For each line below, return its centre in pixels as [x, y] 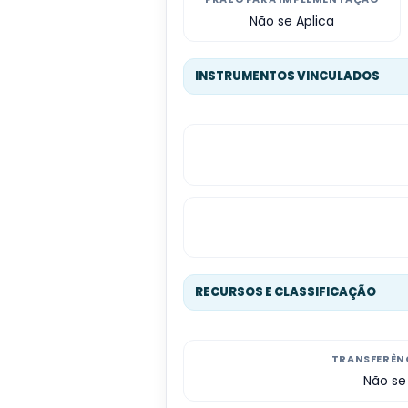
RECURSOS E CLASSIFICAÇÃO [286, 292]
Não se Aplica [291, 21]
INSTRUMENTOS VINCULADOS [287, 76]
